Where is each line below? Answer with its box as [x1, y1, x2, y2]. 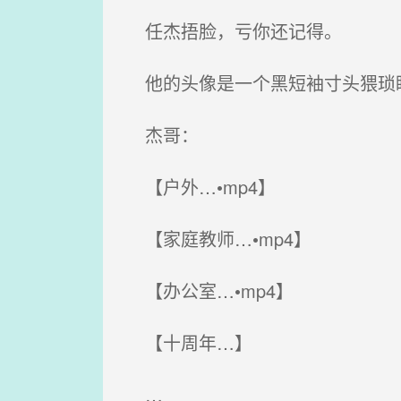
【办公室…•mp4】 [123, 277, 294, 303]
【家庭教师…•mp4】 [123, 226, 311, 252]
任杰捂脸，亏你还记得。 [123, 18, 342, 44]
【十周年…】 [123, 329, 252, 355]
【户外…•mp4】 [123, 174, 276, 200]
